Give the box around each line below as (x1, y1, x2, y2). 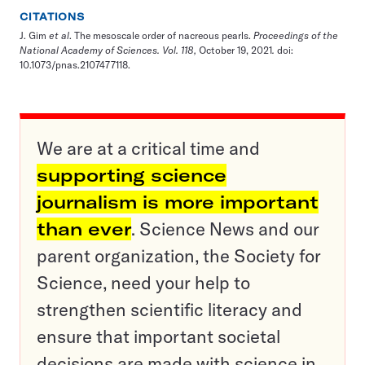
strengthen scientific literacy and (37, 298, 302, 322)
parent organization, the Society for (37, 244, 321, 268)
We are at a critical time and (37, 137, 260, 161)
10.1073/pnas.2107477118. (20, 59, 130, 72)
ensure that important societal (37, 325, 280, 349)
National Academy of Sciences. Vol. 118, (20, 44, 199, 57)
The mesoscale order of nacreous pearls (74, 29, 248, 42)
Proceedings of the (253, 29, 338, 42)
